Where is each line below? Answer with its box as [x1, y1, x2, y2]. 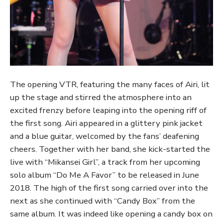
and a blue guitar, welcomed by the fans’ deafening [10, 130, 199, 142]
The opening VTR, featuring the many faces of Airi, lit [10, 79, 210, 91]
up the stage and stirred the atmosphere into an [10, 92, 192, 104]
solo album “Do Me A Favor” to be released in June [10, 169, 199, 181]
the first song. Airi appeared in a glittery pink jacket [10, 117, 203, 129]
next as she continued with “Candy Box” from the [10, 195, 195, 207]
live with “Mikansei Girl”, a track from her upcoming [10, 156, 200, 168]
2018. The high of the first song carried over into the [10, 182, 208, 194]
